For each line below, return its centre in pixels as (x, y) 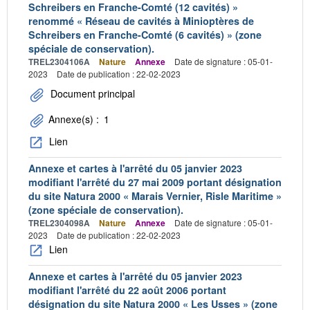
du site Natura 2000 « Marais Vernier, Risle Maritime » (155, 196)
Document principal (91, 93)
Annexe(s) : (74, 119)
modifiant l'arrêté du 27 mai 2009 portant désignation (155, 182)
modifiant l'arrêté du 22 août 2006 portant (127, 290)
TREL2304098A (59, 223)
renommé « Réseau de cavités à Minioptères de (141, 20)
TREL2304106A (59, 61)
